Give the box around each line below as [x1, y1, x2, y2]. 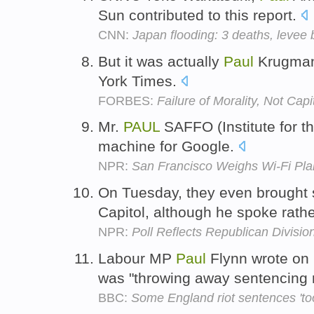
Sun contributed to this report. [98, 6, 301, 23]
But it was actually [98, 53, 224, 69]
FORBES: [98, 93, 157, 108]
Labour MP [98, 250, 176, 266]
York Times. [98, 72, 181, 89]
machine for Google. [98, 138, 238, 155]
